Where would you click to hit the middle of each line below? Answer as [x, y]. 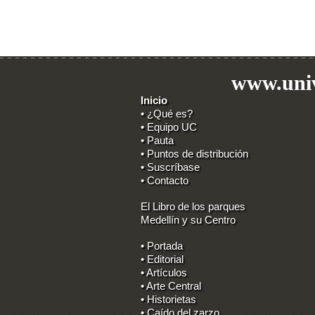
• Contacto [165, 180]
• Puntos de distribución [194, 154]
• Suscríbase [170, 167]
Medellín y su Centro [188, 220]
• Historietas [168, 299]
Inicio [154, 100]
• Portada [162, 246]
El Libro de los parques [193, 206]
